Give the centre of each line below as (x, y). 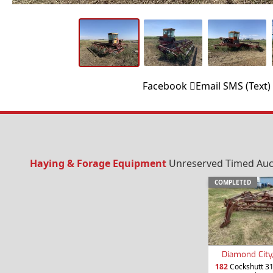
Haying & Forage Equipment (98, 163)
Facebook (165, 86)
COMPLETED (233, 182)
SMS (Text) (246, 86)
